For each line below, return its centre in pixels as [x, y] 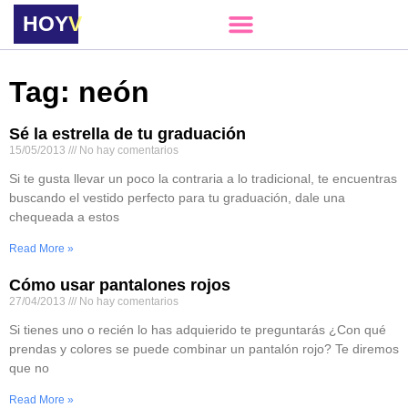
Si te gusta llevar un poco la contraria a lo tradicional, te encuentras [203, 178]
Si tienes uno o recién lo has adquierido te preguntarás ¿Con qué [198, 329]
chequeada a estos [64, 216]
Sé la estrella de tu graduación [127, 133]
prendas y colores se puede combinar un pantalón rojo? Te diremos [204, 348]
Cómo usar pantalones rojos [120, 285]
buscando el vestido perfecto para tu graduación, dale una [177, 197]
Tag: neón [79, 92]
